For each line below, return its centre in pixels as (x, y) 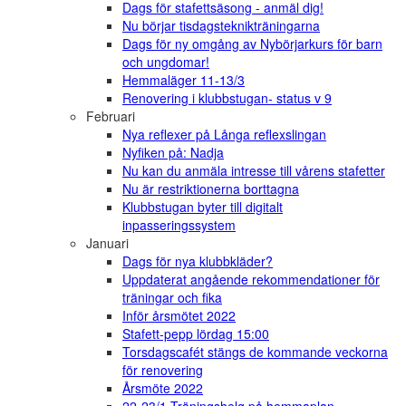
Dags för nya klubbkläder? (198, 261)
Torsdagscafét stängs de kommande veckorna (255, 352)
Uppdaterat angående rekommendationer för (251, 280)
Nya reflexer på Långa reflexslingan (224, 135)
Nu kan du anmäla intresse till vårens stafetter (254, 171)
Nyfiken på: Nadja (173, 153)
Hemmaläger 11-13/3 (184, 80)
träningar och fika (172, 298)
